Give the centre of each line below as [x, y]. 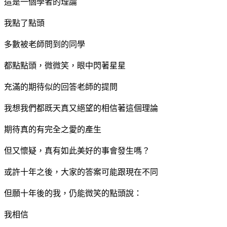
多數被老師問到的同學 [45, 44]
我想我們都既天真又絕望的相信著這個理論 [81, 108]
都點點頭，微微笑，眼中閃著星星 [65, 65]
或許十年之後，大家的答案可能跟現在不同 [81, 172]
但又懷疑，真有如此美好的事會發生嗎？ [77, 150]
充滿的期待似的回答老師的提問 [61, 87]
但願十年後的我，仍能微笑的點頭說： [73, 193]
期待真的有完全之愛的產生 [53, 129]
